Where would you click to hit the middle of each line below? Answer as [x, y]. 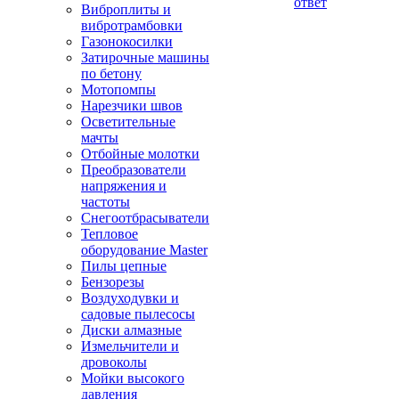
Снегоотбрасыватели [145, 218]
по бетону [111, 73]
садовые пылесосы [138, 314]
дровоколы [114, 362]
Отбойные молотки [140, 154]
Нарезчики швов [132, 106]
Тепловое [110, 234]
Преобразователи [134, 170]
